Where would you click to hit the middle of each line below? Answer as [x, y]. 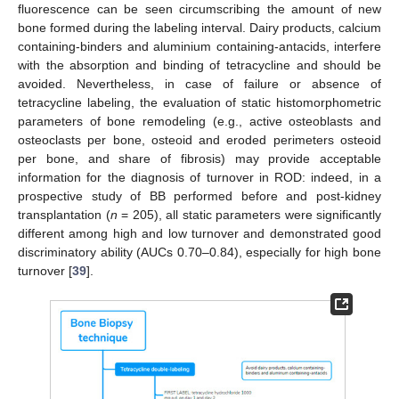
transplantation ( [64, 214]
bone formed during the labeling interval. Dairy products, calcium [199, 27]
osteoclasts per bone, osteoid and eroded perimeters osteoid [199, 139]
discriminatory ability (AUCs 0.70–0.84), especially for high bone [199, 252]
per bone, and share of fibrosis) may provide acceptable [199, 158]
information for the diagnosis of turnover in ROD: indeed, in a [199, 177]
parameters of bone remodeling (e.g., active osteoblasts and [199, 121]
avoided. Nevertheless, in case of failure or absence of [199, 83]
